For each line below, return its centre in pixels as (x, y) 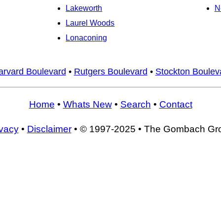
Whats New (87, 105)
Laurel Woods (90, 23)
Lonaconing (87, 38)
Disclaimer (49, 129)
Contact (176, 105)
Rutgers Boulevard (110, 71)
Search (135, 105)
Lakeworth (84, 8)
